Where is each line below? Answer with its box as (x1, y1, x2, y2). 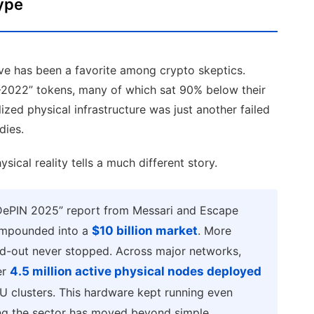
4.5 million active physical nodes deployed (9, 264, 261, 278)
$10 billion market (91, 223, 198, 238)
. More (197, 223, 231, 238)
